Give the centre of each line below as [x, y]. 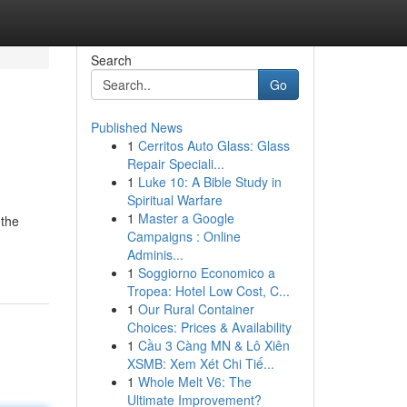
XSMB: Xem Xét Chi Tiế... [200, 363]
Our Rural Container [196, 309]
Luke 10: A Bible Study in [209, 182]
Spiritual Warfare [174, 200]
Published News [136, 127]
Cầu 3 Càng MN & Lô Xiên [213, 345]
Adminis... [155, 254]
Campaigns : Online [184, 236]
